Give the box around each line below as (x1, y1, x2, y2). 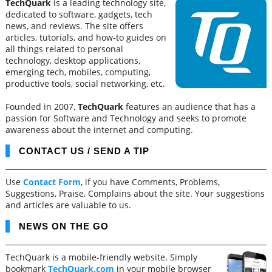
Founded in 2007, (5, 101, 78, 112)
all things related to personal (5, 43, 123, 55)
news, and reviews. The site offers (5, 20, 143, 32)
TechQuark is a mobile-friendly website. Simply (5, 251, 197, 263)
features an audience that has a (123, 101, 256, 112)
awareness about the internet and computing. (5, 124, 193, 135)
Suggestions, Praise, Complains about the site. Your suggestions (5, 188, 265, 199)
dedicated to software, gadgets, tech (5, 8, 152, 20)
